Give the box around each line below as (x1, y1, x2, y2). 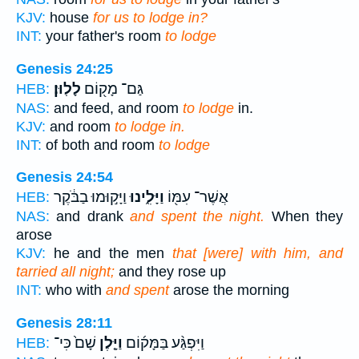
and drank (50, 208, 131, 225)
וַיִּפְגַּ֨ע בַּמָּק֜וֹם (123, 333, 204, 352)
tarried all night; (16, 264, 115, 280)
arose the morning (169, 282, 289, 299)
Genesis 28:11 (16, 314, 112, 331)
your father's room (42, 27, 165, 44)
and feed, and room (50, 99, 183, 116)
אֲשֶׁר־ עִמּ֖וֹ (164, 188, 228, 207)
